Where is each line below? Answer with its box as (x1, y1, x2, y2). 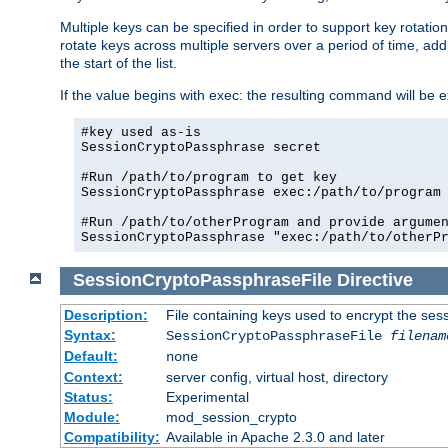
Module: (63, 409, 120, 426)
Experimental (165, 389, 249, 406)
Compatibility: (63, 429, 160, 446)
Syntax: (63, 327, 116, 344)
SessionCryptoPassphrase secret (81, 139, 321, 155)
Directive (336, 270, 413, 291)
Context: (63, 369, 123, 386)
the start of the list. (60, 54, 177, 71)
